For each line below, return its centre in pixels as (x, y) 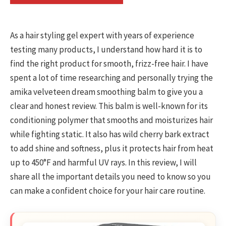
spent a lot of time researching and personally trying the (111, 78)
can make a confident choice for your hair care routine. (108, 191)
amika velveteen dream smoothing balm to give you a (106, 92)
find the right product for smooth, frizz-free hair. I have (109, 64)
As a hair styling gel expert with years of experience (102, 36)
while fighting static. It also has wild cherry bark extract (110, 134)
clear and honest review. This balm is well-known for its (109, 106)
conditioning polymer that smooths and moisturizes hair (111, 120)
